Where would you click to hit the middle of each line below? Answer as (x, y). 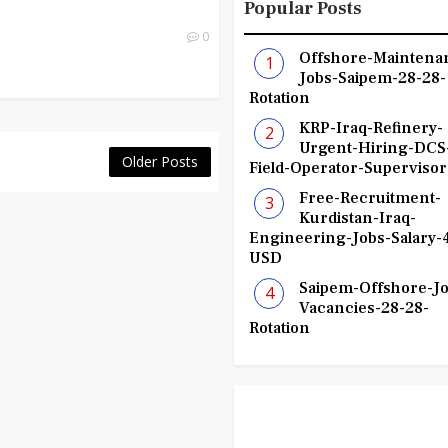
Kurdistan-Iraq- (358, 218)
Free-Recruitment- (370, 198)
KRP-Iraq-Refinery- (371, 128)
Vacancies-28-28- (364, 308)
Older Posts (160, 162)
